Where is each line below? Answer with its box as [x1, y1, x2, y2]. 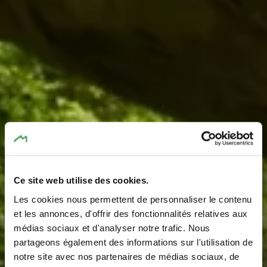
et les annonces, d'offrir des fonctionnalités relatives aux [14, 208, 248, 219]
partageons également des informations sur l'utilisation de [14, 237, 253, 247]
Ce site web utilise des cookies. [14, 175, 148, 185]
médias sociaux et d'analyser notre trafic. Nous [14, 222, 210, 233]
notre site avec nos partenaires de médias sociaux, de [14, 251, 240, 262]
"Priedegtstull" [55, 228, 212, 263]
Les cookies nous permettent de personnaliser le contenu [14, 194, 252, 204]
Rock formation [54, 206, 213, 242]
